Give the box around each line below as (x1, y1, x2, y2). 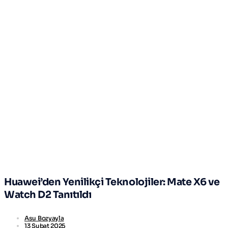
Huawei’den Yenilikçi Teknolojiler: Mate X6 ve (4, 176, 220, 189)
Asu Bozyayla (24, 214, 64, 222)
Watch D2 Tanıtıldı (4, 188, 92, 202)
